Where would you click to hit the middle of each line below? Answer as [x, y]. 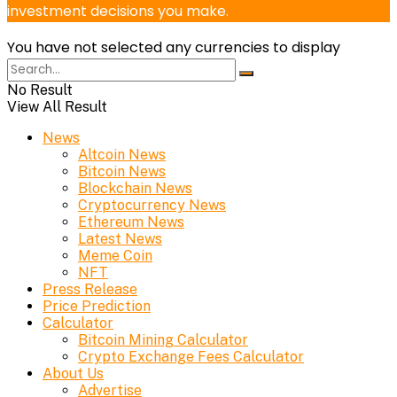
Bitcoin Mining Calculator [163, 340]
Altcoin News [122, 155]
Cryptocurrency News [152, 206]
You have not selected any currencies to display [174, 48]
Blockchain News [135, 189]
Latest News [120, 239]
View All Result [57, 107]
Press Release [90, 290]
